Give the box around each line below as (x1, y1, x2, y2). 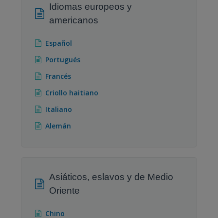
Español (45, 38, 72, 48)
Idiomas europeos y (49, 1, 132, 12)
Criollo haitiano (45, 88, 98, 97)
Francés (45, 71, 71, 81)
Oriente (49, 185, 80, 196)
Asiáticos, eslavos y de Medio (49, 171, 173, 182)
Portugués (45, 54, 80, 64)
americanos (49, 15, 98, 25)
